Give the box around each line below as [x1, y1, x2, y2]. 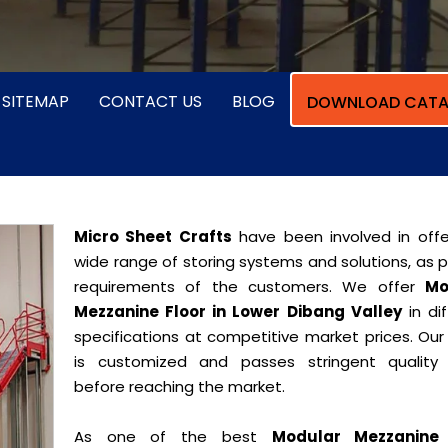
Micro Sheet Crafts [74, 226, 232, 247]
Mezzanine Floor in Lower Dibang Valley [74, 301, 402, 322]
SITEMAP [2, 90, 69, 113]
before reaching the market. [74, 376, 285, 397]
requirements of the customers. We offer [74, 276, 425, 297]
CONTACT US [99, 90, 202, 113]
